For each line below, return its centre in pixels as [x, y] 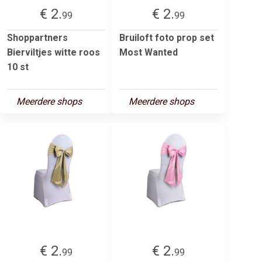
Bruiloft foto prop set [167, 37]
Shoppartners [37, 37]
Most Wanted [149, 52]
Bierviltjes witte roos [54, 52]
